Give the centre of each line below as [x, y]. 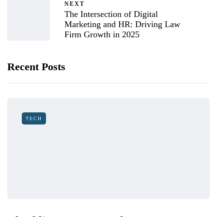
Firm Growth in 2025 [103, 35]
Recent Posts [36, 67]
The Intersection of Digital [111, 14]
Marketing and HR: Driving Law [122, 24]
